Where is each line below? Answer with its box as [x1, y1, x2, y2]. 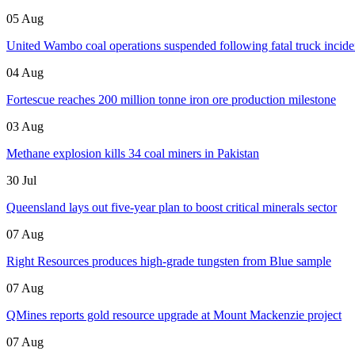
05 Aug [6, 11, 44, 25]
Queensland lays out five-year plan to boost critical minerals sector [6, 200, 337, 214]
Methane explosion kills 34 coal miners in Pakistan [6, 146, 259, 160]
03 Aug [6, 119, 44, 133]
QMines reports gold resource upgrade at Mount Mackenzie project [6, 307, 342, 322]
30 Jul [6, 173, 36, 187]
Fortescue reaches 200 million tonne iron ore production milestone [6, 92, 336, 106]
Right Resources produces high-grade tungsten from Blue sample [6, 254, 331, 268]
